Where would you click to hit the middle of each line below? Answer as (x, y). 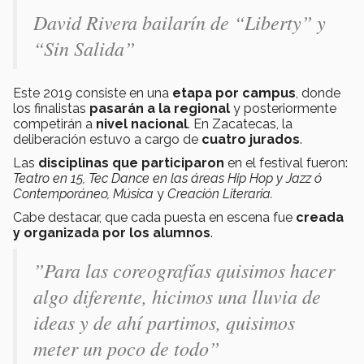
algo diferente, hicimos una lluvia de (177, 295)
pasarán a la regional (160, 108)
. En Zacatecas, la (240, 123)
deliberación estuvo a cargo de (107, 139)
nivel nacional (142, 123)
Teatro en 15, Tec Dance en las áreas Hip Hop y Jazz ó (167, 178)
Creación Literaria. (220, 193)
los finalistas (51, 108)
